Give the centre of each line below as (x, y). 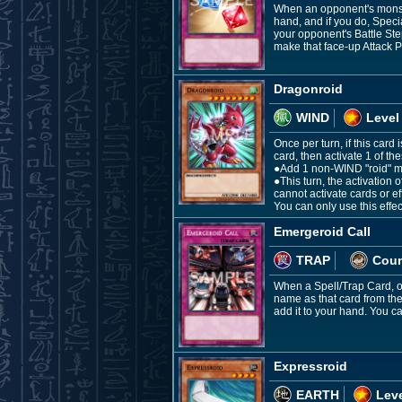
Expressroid (310, 366)
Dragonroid (308, 88)
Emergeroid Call (322, 231)
